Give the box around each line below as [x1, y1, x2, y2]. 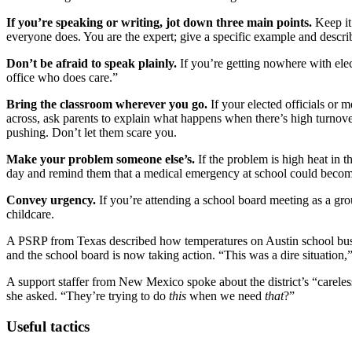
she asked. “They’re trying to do [6, 289, 169, 303]
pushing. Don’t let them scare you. [6, 126, 177, 140]
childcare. [6, 207, 57, 222]
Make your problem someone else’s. [6, 152, 195, 167]
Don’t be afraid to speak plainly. [6, 57, 180, 71]
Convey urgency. [6, 193, 99, 207]
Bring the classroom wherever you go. [6, 97, 211, 112]
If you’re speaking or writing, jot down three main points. [6, 16, 315, 30]
